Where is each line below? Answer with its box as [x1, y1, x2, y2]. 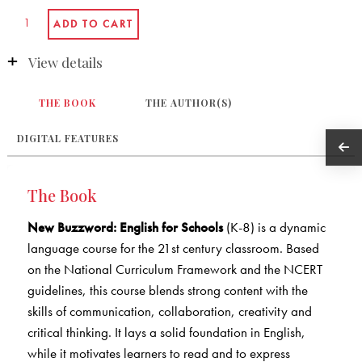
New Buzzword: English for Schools [27, 217, 223, 236]
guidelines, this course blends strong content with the [27, 280, 308, 299]
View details [27, 53, 103, 71]
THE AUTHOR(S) [145, 95, 233, 109]
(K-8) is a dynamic [222, 217, 326, 236]
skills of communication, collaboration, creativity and [27, 301, 312, 320]
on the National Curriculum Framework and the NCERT [27, 259, 322, 278]
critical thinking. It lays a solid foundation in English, [27, 322, 305, 341]
